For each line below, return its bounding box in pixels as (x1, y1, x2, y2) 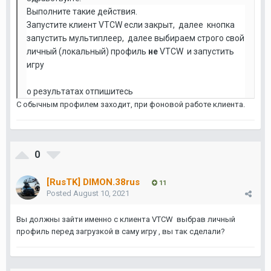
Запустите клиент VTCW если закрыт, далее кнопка (27, 20, 237, 30)
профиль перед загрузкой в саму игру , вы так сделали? (16, 227, 227, 236)
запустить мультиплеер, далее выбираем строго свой (27, 33, 244, 43)
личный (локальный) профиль (27, 47, 146, 56)
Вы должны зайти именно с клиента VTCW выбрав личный (16, 215, 235, 224)
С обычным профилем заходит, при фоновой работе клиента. (16, 100, 245, 109)
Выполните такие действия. (27, 7, 137, 16)
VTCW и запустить (160, 47, 234, 56)
